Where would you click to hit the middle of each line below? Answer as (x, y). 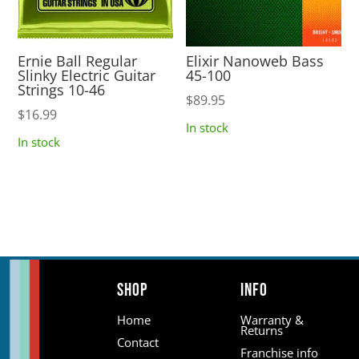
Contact (138, 343)
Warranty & (272, 320)
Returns (261, 331)
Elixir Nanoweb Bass (255, 61)
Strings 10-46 (62, 90)
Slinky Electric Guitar (87, 76)
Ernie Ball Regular (78, 61)
